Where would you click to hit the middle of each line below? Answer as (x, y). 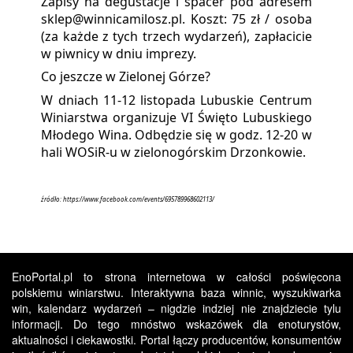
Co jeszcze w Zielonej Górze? (126, 77)
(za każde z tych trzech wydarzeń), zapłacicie (176, 36)
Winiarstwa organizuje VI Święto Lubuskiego (176, 117)
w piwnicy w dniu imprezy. (119, 53)
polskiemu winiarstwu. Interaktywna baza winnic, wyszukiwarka (176, 292)
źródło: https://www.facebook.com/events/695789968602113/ (128, 199)
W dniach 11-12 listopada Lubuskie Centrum (176, 100)
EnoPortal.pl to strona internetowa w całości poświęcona (176, 276)
